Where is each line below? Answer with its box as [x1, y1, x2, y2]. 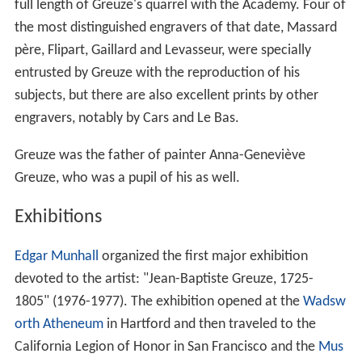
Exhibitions [14, 208, 102, 228]
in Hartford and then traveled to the [103, 317, 316, 333]
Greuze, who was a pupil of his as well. [14, 170, 240, 187]
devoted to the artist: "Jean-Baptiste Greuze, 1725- [14, 271, 314, 288]
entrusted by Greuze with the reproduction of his [14, 65, 300, 82]
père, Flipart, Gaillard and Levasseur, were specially [14, 43, 311, 59]
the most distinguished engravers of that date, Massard [14, 20, 337, 36]
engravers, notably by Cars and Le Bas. [14, 111, 239, 127]
